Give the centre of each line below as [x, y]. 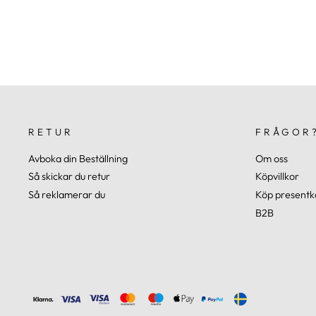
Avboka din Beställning [78, 158]
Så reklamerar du [67, 195]
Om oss [271, 158]
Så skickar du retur [69, 177]
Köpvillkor [277, 177]
